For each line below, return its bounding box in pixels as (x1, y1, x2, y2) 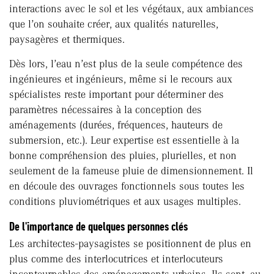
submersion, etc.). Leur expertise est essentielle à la (9, 134, 239, 147)
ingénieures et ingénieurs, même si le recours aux (9, 73, 232, 86)
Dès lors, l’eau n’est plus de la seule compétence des (9, 57, 243, 70)
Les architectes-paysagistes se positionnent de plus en (9, 237, 251, 250)
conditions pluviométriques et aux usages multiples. (9, 195, 241, 208)
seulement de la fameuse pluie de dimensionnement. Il (9, 165, 253, 177)
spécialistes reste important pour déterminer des (9, 88, 224, 101)
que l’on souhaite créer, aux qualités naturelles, (9, 18, 218, 31)
